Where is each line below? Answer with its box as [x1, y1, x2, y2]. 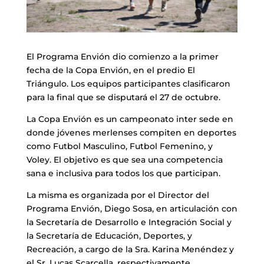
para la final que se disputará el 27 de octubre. [26, 91, 220, 103]
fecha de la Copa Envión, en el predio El [26, 64, 195, 75]
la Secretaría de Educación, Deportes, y [26, 230, 192, 241]
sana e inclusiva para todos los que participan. [26, 167, 220, 179]
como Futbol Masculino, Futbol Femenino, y [26, 140, 213, 151]
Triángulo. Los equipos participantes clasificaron [26, 78, 230, 89]
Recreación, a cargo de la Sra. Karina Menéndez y [26, 243, 234, 255]
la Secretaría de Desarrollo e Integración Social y [26, 216, 232, 227]
